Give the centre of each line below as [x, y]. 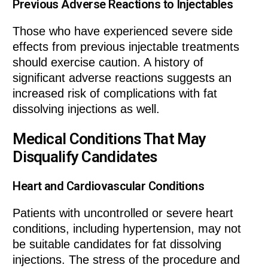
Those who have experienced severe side [123, 31]
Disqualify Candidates [85, 157]
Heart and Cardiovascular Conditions [109, 186]
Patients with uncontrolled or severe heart [123, 213]
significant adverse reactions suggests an [122, 78]
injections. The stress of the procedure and [127, 259]
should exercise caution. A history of [108, 63]
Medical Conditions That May [109, 139]
